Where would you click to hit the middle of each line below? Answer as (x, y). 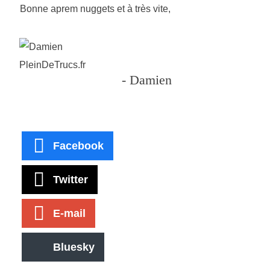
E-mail (69, 213)
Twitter (71, 179)
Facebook (78, 146)
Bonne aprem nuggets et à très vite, (95, 9)
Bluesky (74, 247)
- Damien (147, 80)
